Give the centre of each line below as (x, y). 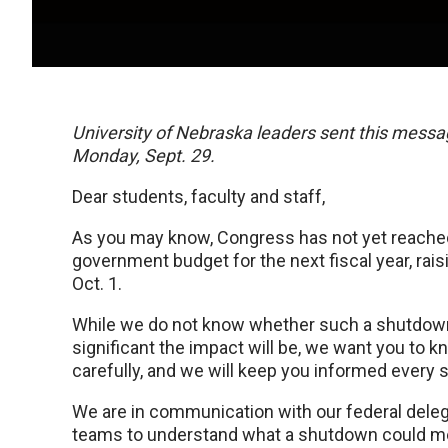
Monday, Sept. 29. (143, 156)
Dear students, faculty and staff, (198, 197)
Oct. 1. (97, 284)
